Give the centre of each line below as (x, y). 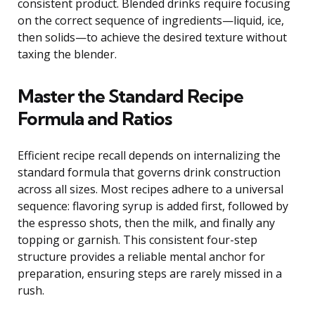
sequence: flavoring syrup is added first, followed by (153, 206)
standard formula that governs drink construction (149, 173)
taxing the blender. (67, 54)
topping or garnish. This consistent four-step (137, 240)
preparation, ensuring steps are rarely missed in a (150, 274)
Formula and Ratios (95, 119)
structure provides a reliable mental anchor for (141, 257)
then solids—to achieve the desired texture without (152, 38)
